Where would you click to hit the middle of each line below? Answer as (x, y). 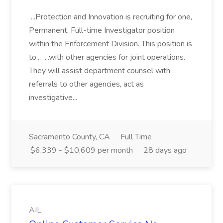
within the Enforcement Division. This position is (111, 44)
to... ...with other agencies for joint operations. (107, 57)
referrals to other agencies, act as (86, 84)
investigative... (54, 98)
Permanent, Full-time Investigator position (102, 30)
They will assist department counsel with (100, 71)
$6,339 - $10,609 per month (82, 150)
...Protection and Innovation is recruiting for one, (111, 17)
